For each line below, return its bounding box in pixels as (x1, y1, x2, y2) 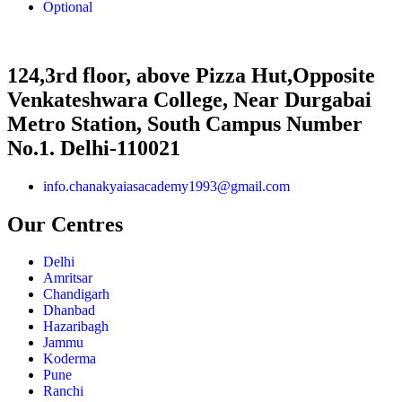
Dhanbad (43, 302, 95, 319)
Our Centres (7, 212, 123, 236)
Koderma (43, 351, 96, 367)
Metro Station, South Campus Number (7, 111, 363, 135)
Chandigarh (43, 286, 109, 302)
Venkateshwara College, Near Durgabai (7, 87, 371, 111)
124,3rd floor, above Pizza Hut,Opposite (7, 63, 375, 87)
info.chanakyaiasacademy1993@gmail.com (43, 178, 290, 194)
